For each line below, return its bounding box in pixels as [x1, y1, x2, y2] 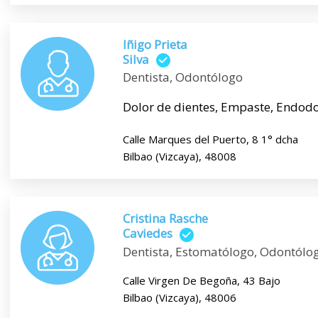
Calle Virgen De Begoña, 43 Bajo [122, 273, 280, 287]
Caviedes [122, 225, 172, 242]
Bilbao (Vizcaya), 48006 [122, 290, 236, 305]
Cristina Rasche [122, 210, 208, 227]
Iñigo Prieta [122, 35, 187, 53]
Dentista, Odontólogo [122, 69, 243, 86]
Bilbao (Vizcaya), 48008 [122, 149, 236, 164]
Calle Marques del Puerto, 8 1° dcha [122, 132, 298, 147]
